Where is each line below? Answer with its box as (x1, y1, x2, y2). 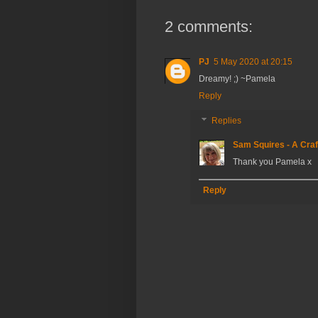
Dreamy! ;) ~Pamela (199, 74, 275, 84)
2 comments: (165, 18, 253, 36)
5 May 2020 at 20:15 (214, 57, 292, 67)
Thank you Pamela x (233, 157, 312, 168)
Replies (212, 116, 242, 126)
